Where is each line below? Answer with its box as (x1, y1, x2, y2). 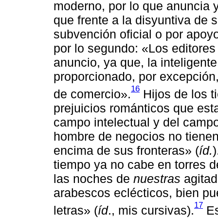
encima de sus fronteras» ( (54, 144, 199, 158)
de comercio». (54, 87, 131, 101)
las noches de (54, 172, 133, 186)
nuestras (133, 172, 181, 186)
